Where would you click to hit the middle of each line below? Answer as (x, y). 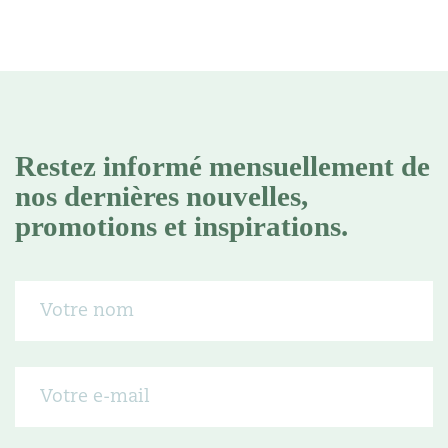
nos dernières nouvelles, (161, 196)
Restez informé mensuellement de (222, 166)
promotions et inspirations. (181, 226)
